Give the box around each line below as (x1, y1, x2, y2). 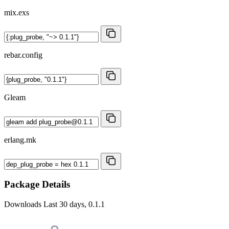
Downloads (4, 200, 43, 209)
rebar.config (4, 50, 42, 59)
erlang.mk (4, 135, 36, 144)
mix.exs (4, 8, 29, 17)
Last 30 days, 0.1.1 (43, 200, 105, 209)
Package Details (4, 179, 70, 190)
